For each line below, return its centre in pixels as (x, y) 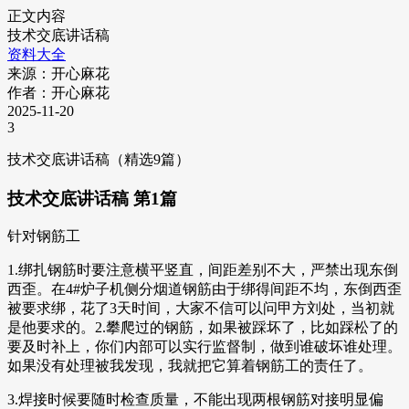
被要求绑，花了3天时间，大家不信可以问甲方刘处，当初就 (201, 309)
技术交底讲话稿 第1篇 (92, 198)
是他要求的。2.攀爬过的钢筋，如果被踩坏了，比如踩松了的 (203, 328)
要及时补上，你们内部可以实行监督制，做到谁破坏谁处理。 (204, 347)
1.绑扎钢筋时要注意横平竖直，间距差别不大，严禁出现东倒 (203, 270)
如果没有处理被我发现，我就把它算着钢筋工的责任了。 (190, 366)
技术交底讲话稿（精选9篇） (99, 159)
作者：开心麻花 (58, 93)
